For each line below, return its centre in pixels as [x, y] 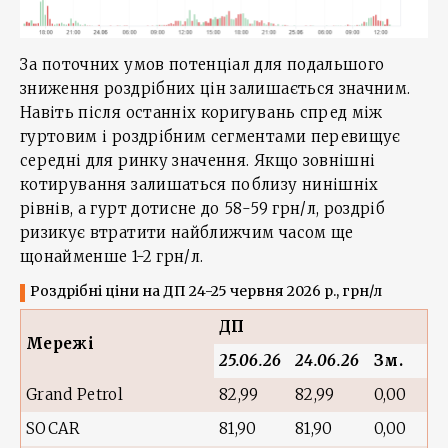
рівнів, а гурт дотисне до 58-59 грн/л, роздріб [203, 208]
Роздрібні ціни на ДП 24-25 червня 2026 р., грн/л [206, 291]
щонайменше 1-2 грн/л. [112, 256]
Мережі [60, 343]
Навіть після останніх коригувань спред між [201, 112]
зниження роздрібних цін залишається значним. [215, 88]
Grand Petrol [75, 394]
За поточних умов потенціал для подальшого [202, 64]
